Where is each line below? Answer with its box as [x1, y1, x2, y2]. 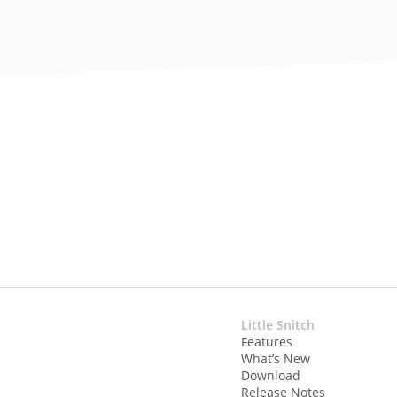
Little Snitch [241, 316, 315, 334]
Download [241, 367, 301, 385]
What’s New [241, 350, 311, 368]
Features [241, 333, 293, 351]
